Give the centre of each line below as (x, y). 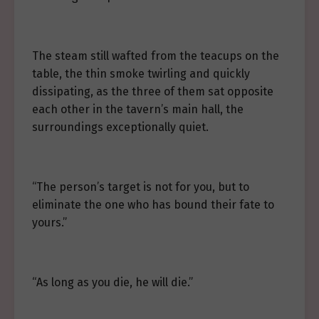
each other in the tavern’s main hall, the (138, 109)
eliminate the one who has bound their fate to (153, 205)
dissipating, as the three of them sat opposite (153, 91)
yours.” (49, 223)
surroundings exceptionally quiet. (120, 127)
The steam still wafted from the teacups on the (156, 56)
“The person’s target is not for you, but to (141, 187)
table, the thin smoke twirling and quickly (141, 74)
